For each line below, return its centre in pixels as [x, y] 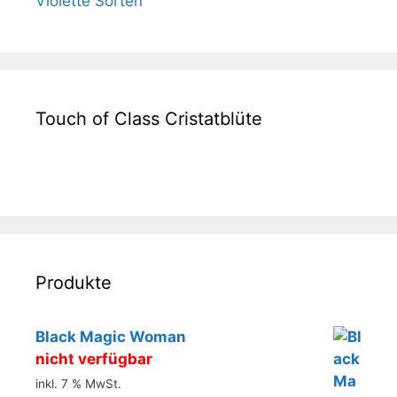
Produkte [74, 282]
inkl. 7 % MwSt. [78, 384]
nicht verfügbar [94, 358]
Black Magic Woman [111, 336]
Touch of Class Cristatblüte [149, 118]
